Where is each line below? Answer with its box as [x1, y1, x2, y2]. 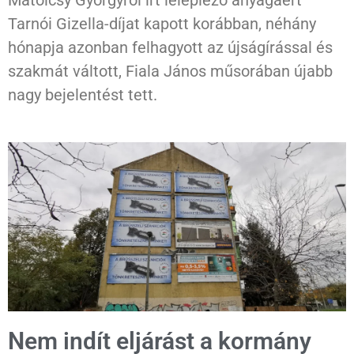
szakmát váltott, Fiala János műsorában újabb [8, 62, 333, 81]
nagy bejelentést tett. [8, 85, 157, 105]
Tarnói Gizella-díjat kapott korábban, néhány [8, 14, 316, 34]
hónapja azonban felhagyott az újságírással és [8, 38, 333, 58]
